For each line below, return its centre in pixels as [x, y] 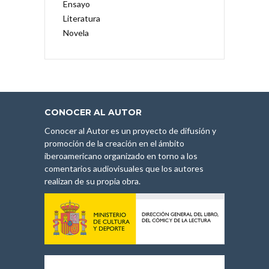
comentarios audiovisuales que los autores [124, 168]
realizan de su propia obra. [92, 181]
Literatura [82, 18]
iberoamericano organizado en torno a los [121, 156]
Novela [76, 32]
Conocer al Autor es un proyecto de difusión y [130, 130]
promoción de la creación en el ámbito [114, 143]
